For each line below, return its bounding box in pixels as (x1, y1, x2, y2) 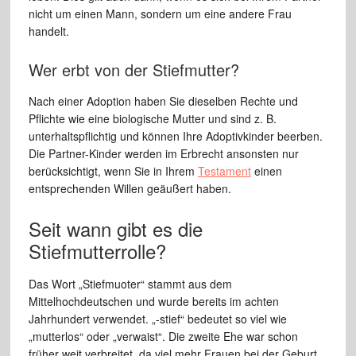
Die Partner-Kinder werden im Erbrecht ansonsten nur (28, 145, 299, 162)
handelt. (28, 23, 69, 40)
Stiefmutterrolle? (28, 237, 166, 265)
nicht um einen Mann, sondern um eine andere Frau (28, 6, 292, 22)
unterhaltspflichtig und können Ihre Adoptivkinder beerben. (28, 128, 323, 145)
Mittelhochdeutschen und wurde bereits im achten (28, 293, 279, 310)
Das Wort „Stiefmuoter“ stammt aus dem (28, 276, 232, 292)
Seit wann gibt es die (28, 215, 203, 243)
